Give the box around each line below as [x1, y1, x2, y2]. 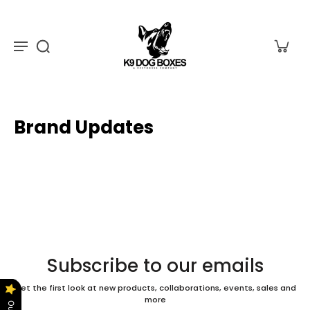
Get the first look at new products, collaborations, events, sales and [14, 282, 296, 293]
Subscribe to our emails [46, 253, 264, 278]
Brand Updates [14, 115, 154, 140]
